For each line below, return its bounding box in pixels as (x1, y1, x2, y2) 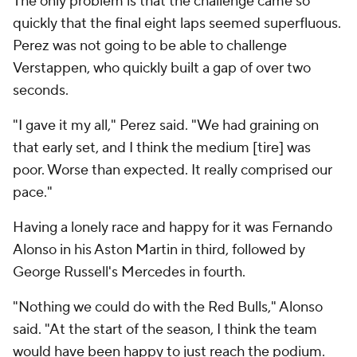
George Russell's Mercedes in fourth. (13, 263, 249, 281)
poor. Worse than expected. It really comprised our (13, 161, 332, 179)
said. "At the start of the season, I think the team (13, 320, 317, 339)
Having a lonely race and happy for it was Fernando (13, 218, 332, 237)
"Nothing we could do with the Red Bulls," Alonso (13, 298, 323, 316)
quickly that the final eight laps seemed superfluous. (13, 14, 341, 33)
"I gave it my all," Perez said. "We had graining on (13, 116, 319, 135)
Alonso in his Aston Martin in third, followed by (13, 241, 305, 259)
